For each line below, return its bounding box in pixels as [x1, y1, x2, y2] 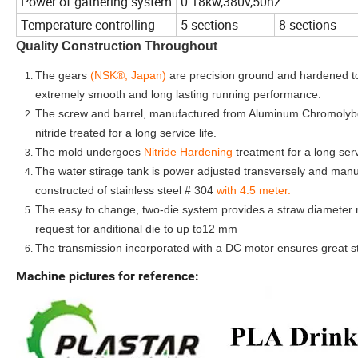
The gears [35, 69, 87, 82]
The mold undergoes [35, 145, 141, 159]
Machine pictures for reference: [16, 268, 199, 284]
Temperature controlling [21, 16, 155, 34]
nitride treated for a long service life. [35, 126, 220, 140]
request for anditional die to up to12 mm [35, 222, 237, 236]
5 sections [181, 16, 238, 34]
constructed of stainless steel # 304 [35, 184, 213, 197]
